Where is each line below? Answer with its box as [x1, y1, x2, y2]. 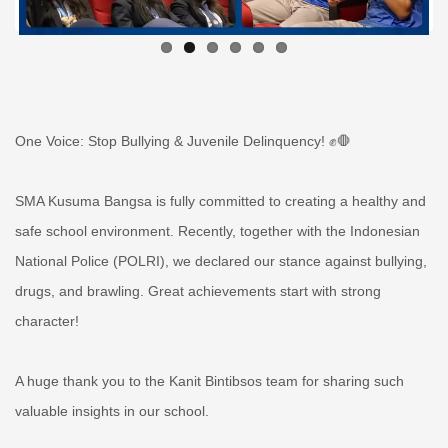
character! [15, 312, 79, 329]
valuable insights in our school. [15, 402, 209, 419]
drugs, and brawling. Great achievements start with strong [15, 282, 381, 299]
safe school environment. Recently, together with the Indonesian [15, 222, 420, 239]
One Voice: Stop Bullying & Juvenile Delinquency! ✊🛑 [15, 132, 351, 149]
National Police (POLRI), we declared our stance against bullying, [15, 252, 427, 269]
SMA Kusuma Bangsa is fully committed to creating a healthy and [15, 192, 426, 209]
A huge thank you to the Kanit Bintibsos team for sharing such [15, 372, 404, 389]
